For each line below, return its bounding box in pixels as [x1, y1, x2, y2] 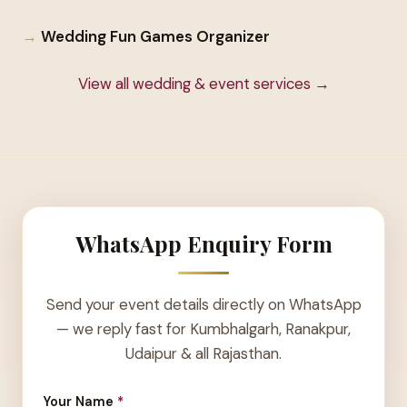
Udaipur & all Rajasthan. [125, 342, 282, 363]
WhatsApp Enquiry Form [74, 229, 333, 259]
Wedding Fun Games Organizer [41, 25, 270, 46]
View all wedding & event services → [77, 73, 330, 94]
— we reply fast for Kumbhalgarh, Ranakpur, [56, 318, 351, 339]
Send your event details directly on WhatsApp [45, 293, 362, 314]
